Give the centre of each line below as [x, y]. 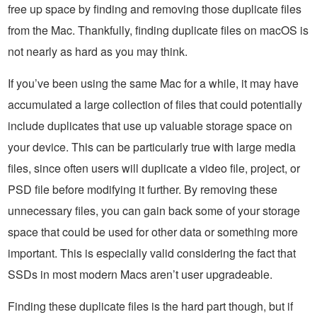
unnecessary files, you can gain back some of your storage [154, 210]
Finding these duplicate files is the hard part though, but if [150, 306]
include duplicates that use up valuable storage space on [150, 125]
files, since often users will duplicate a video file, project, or [154, 168]
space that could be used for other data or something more [153, 231]
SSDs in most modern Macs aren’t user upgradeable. [140, 274]
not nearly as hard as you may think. [98, 51]
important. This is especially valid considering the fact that [152, 253]
